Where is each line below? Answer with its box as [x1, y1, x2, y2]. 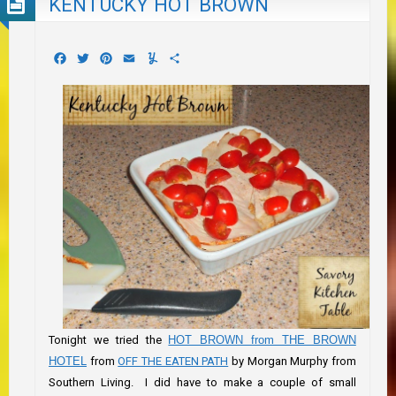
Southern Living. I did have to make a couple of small [49, 376, 356, 390]
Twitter [91, 49, 134, 67]
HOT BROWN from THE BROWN [168, 333, 356, 347]
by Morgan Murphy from [228, 354, 356, 369]
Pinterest [114, 49, 171, 67]
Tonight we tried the [49, 333, 169, 347]
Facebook [68, 49, 129, 67]
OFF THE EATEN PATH [118, 354, 229, 369]
